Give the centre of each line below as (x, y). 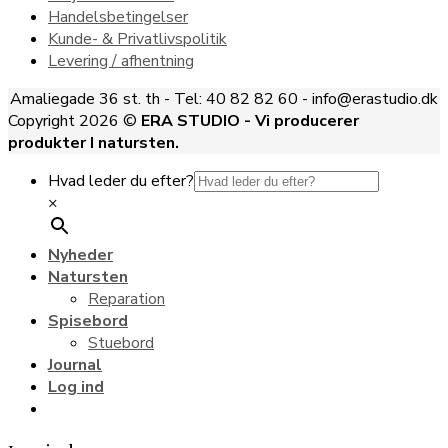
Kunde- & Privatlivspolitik (137, 39)
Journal (75, 365)
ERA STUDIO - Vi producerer (250, 121)
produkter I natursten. (93, 143)
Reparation (126, 299)
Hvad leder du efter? (121, 181)
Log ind (76, 387)
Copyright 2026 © (74, 121)
